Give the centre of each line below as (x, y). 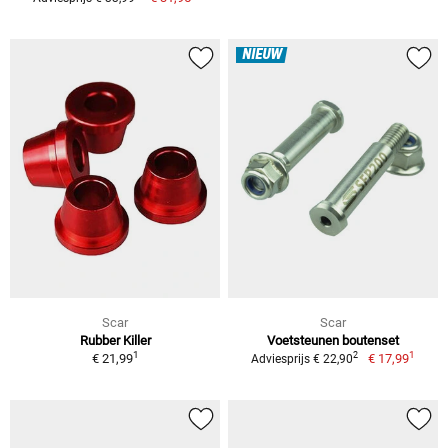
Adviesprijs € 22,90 (302, 358)
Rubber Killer (115, 340)
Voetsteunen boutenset (333, 340)
